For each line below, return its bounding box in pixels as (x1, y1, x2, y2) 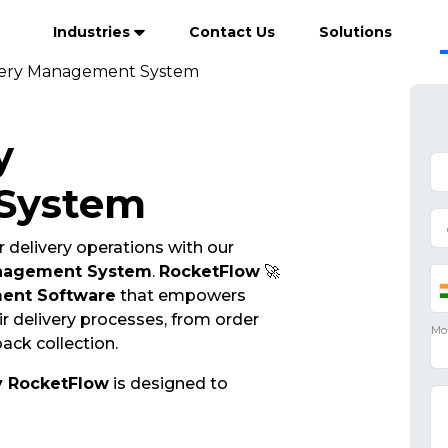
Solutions (319, 23, 392, 41)
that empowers (115, 286, 246, 305)
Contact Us (189, 23, 275, 41)
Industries (53, 23, 134, 41)
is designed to (108, 374, 228, 393)
